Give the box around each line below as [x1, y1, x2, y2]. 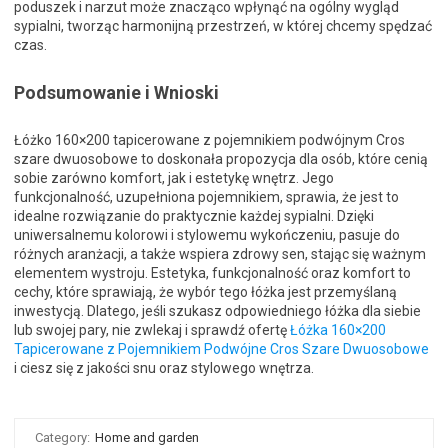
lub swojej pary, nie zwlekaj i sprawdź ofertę [14, 322, 290, 338]
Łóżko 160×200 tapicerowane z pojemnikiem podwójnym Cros [14, 132, 405, 148]
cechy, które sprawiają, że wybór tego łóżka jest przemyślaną [14, 284, 397, 300]
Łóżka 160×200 [290, 322, 386, 338]
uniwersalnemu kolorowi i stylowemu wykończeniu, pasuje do [14, 227, 400, 243]
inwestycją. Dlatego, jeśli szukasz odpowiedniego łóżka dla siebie [14, 303, 421, 319]
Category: [35, 430, 93, 445]
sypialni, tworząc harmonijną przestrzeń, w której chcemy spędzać [14, 18, 432, 34]
